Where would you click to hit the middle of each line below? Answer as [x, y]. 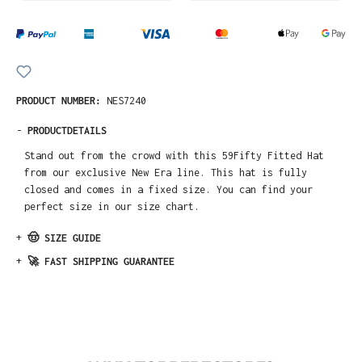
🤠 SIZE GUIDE [64, 238]
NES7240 [126, 100]
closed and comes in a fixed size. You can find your [169, 189]
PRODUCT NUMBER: [61, 100]
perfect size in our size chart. [112, 206]
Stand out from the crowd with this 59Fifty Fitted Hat [175, 155]
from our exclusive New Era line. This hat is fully [166, 172]
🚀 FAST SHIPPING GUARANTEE [101, 262]
